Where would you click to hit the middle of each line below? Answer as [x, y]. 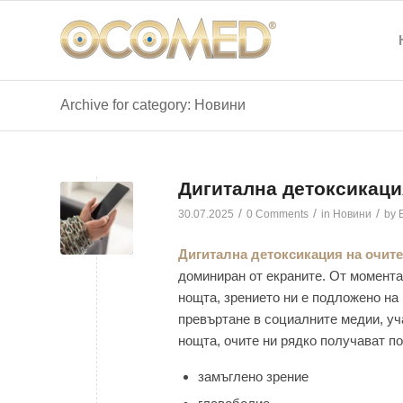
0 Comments [278, 214]
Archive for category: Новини [153, 105]
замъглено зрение [253, 376]
